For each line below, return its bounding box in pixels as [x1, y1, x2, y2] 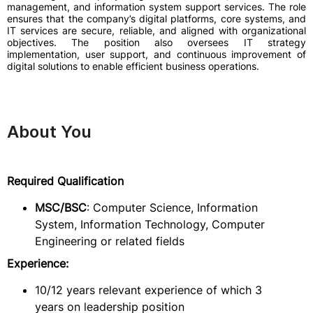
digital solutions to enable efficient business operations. [7, 60, 259, 72]
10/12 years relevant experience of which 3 [35, 283, 262, 297]
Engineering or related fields [35, 234, 184, 248]
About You [7, 122, 92, 142]
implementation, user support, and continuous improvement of [7, 48, 306, 60]
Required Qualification [7, 174, 124, 188]
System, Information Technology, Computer [35, 217, 265, 231]
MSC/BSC [35, 201, 87, 214]
